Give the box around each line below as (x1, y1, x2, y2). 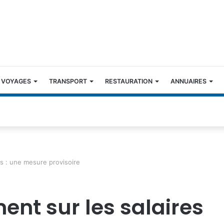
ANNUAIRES (170, 77, 206, 85)
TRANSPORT (49, 77, 87, 85)
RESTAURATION (105, 77, 152, 85)
